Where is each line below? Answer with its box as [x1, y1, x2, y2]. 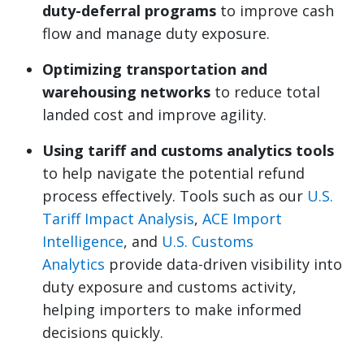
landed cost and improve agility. [42, 104, 266, 124]
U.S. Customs [162, 231, 253, 251]
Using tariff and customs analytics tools [42, 140, 334, 160]
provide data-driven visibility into [105, 253, 342, 274]
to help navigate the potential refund [42, 162, 305, 183]
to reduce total [210, 81, 320, 102]
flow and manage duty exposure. [42, 23, 270, 43]
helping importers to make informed [42, 299, 301, 319]
